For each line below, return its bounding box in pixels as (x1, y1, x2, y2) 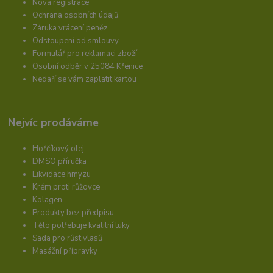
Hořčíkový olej (32, 143, 85, 154)
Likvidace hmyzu (32, 168, 91, 180)
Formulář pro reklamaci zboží (32, 48, 138, 59)
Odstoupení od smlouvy (32, 35, 119, 46)
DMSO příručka (32, 155, 87, 167)
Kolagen (32, 194, 63, 205)
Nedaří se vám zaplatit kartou (32, 73, 137, 85)
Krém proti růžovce (32, 181, 101, 193)
